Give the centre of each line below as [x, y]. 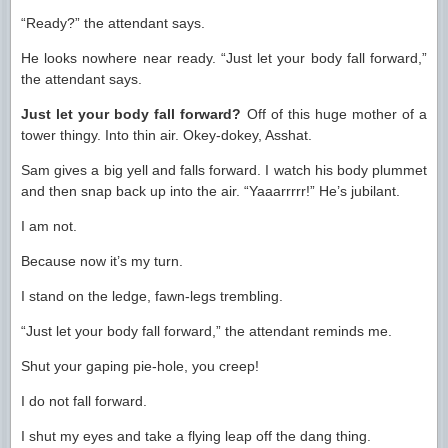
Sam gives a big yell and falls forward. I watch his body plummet [224, 170]
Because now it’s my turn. [102, 261]
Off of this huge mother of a [336, 114]
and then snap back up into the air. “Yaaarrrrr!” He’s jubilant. [210, 191]
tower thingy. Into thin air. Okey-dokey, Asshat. [166, 135]
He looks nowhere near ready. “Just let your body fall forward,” [224, 58]
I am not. [49, 226]
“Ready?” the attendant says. [113, 23]
